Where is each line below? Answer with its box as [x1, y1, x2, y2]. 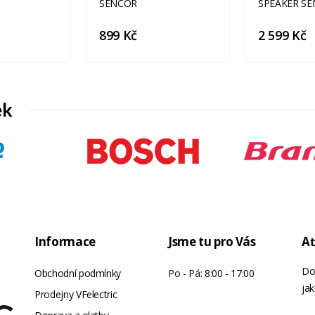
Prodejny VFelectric [34, 288, 117, 302]
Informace [34, 233, 96, 250]
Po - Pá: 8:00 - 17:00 [168, 266, 255, 281]
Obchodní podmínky [34, 266, 122, 281]
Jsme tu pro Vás [168, 233, 256, 250]
